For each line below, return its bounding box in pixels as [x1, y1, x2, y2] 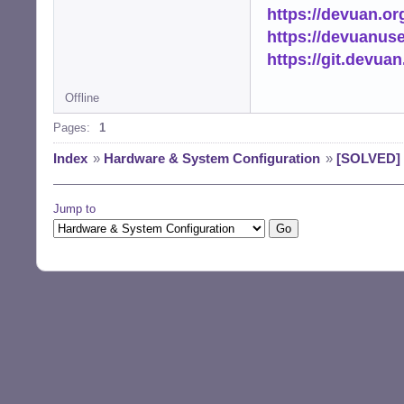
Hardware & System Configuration [104, 150, 320, 166]
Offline [65, 90, 99, 105]
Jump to [53, 201, 96, 216]
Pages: [53, 120, 90, 134]
